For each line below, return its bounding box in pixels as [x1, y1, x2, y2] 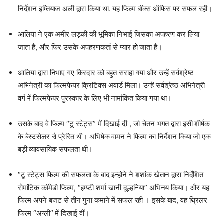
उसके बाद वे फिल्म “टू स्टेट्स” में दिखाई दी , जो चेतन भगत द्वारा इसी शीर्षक [18, 119, 210, 129]
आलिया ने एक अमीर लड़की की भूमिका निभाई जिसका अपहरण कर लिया [18, 29, 199, 39]
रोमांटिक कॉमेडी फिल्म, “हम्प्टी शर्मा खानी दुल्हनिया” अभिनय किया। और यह [18, 183, 209, 192]
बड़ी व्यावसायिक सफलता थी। [18, 144, 93, 154]
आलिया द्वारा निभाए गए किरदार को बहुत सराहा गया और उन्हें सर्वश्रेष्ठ [18, 68, 193, 78]
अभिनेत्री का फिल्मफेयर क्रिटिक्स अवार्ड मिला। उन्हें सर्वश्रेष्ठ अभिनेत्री [18, 81, 205, 90]
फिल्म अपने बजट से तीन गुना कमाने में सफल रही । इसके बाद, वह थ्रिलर [18, 195, 207, 205]
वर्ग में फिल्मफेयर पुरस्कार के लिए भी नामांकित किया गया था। [18, 93, 172, 103]
